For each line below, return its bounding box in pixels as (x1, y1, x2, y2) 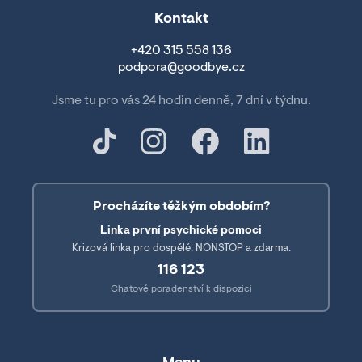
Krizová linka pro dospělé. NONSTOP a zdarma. (71, 242, 291, 254)
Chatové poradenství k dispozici (110, 284, 252, 294)
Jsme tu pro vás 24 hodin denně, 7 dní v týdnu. (51, 94, 311, 107)
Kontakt (154, 11, 208, 27)
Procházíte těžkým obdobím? (92, 200, 270, 213)
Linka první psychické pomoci (100, 225, 262, 237)
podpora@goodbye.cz (117, 61, 245, 74)
